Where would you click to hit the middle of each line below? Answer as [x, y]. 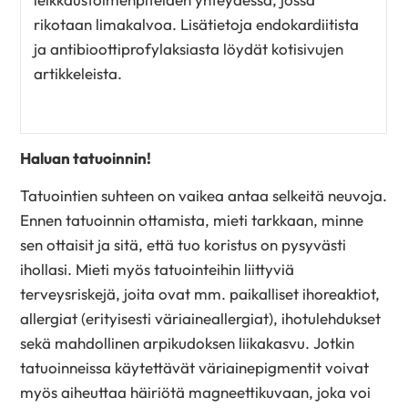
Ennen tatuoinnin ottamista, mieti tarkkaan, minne [192, 219]
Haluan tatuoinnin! [87, 158]
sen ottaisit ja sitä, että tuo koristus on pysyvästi [184, 244]
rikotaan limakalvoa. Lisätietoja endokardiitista [196, 24]
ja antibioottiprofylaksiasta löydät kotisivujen [189, 48]
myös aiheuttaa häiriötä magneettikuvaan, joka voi [196, 392]
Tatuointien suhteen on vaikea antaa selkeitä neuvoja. [204, 195]
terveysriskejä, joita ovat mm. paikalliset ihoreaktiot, [200, 293]
